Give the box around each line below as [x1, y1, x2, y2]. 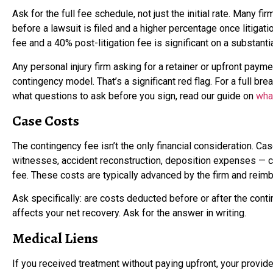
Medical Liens [12, 228, 98, 248]
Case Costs [12, 110, 79, 130]
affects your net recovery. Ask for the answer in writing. [12, 207, 246, 219]
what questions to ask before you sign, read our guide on [12, 90, 256, 102]
